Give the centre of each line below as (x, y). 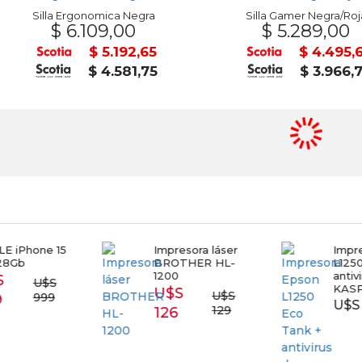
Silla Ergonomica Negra (93, 15)
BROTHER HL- (194, 263)
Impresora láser (195, 250)
